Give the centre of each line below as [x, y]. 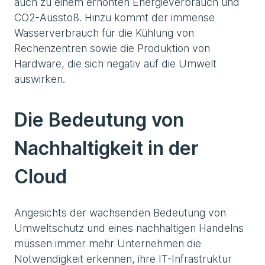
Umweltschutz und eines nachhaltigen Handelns [129, 228]
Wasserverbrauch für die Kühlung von [104, 33]
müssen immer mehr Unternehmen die [108, 244]
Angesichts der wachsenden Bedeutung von [120, 213]
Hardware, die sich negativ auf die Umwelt [115, 64]
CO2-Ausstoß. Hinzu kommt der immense [114, 18]
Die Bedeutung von [99, 120]
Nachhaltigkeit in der [106, 148]
